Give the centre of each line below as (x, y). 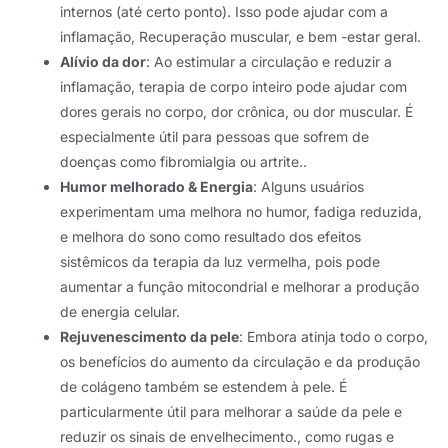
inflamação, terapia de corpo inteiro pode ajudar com (233, 86)
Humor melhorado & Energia (156, 186)
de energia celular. (120, 311)
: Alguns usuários (308, 186)
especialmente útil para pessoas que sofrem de (214, 136)
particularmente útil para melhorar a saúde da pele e (231, 411)
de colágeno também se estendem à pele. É (203, 386)
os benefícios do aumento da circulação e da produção (240, 361)
